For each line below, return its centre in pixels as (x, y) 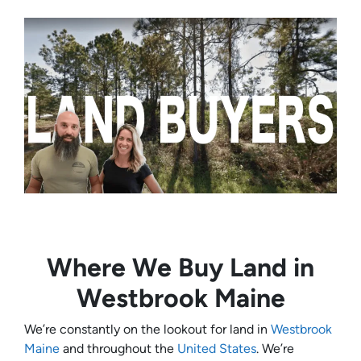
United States (217, 349)
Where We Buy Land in (180, 268)
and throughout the (118, 349)
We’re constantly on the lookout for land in (147, 330)
